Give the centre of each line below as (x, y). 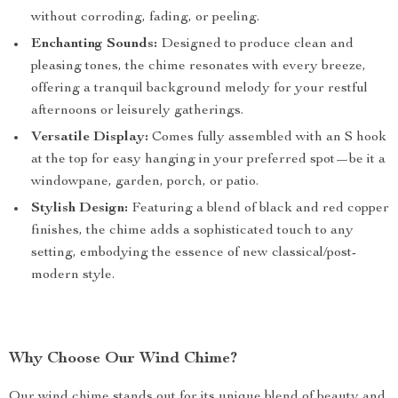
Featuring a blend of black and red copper (259, 209)
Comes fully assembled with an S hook (267, 138)
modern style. (73, 275)
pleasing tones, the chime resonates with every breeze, (199, 67)
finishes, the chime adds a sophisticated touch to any (192, 231)
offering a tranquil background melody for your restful (199, 89)
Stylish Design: (80, 209)
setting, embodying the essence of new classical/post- (194, 253)
